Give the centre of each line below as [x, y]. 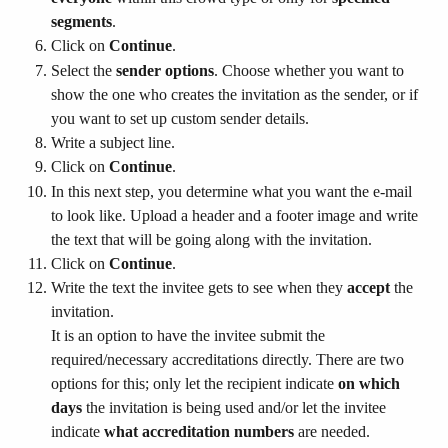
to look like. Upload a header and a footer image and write [236, 215]
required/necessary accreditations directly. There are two [229, 360]
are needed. [332, 432]
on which [371, 384]
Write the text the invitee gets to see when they [199, 288]
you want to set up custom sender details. [180, 118]
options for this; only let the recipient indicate [194, 384]
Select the [83, 70]
